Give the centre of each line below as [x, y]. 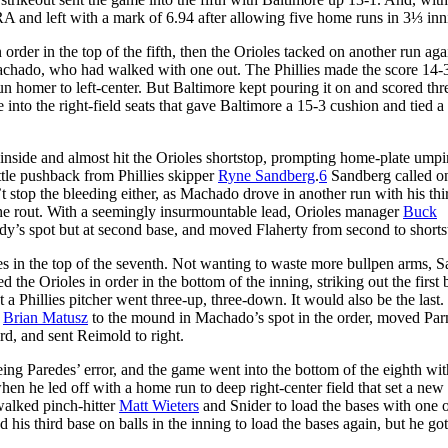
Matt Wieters [159, 405]
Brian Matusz [45, 317]
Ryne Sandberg [266, 175]
